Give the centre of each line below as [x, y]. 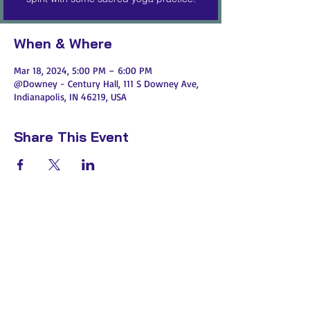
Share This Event [71, 137]
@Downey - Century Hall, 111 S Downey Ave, [106, 83]
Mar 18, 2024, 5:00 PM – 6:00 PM [83, 70]
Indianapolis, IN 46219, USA [70, 97]
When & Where [63, 43]
